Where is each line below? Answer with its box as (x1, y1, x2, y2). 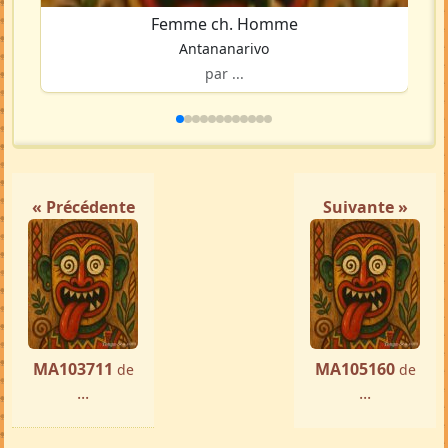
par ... (204, 106, 244, 126)
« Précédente (31, 238, 135, 261)
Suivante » (322, 238, 408, 261)
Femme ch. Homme (150, 55, 298, 78)
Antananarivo (179, 81, 270, 101)
